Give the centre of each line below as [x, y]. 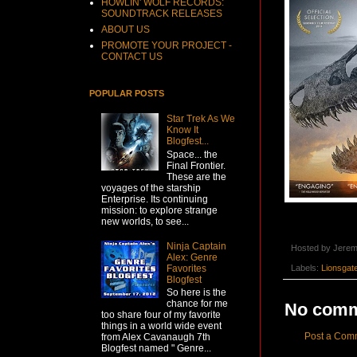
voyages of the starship [151, 188]
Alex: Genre [192, 257]
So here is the [196, 292]
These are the [196, 177]
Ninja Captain [196, 246]
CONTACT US [132, 57]
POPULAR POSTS [127, 93]
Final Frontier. [196, 165]
